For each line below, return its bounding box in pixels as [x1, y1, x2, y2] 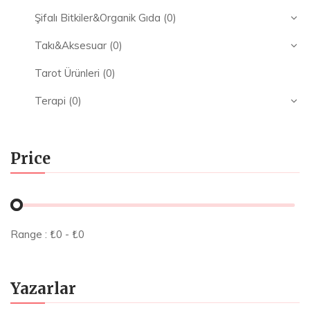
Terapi [35, 94, 66, 107]
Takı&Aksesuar [35, 39, 107, 52]
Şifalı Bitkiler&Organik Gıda [35, 11, 161, 24]
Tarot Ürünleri [35, 66, 100, 80]
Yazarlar [10, 279, 76, 298]
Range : [10, 228, 50, 241]
